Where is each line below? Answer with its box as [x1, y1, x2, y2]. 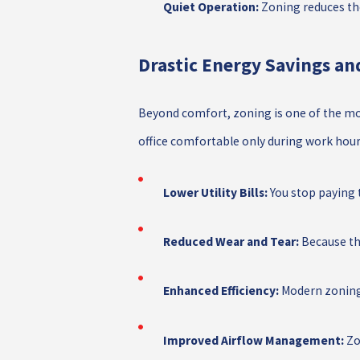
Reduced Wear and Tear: [162, 234, 299, 249]
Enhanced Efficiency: [162, 283, 279, 299]
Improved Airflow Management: [162, 332, 344, 348]
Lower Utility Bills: [162, 184, 268, 200]
